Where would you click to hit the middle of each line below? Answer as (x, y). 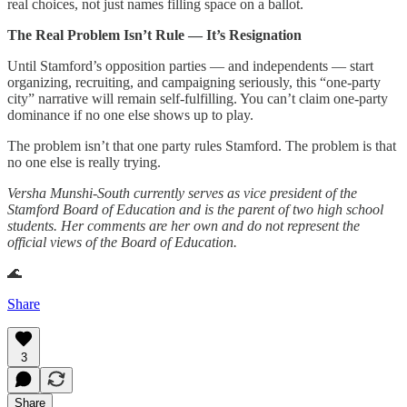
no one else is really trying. (84, 162)
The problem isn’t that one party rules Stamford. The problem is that (202, 145)
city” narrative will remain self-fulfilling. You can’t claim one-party (198, 98)
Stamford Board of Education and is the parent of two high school (195, 209)
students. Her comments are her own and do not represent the (184, 225)
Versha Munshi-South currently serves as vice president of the (182, 193)
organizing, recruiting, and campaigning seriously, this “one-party (194, 82)
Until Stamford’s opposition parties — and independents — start (190, 65)
